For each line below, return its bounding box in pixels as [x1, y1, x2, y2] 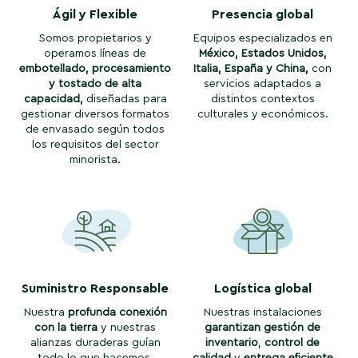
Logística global [213, 281, 312, 295]
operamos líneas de [44, 47, 147, 59]
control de [265, 336, 320, 348]
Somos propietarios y [38, 32, 152, 44]
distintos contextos [210, 93, 315, 105]
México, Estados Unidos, [198, 47, 327, 59]
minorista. [70, 153, 121, 165]
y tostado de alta [49, 78, 142, 89]
